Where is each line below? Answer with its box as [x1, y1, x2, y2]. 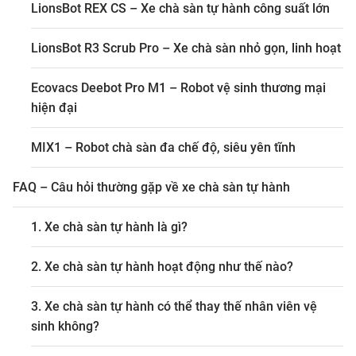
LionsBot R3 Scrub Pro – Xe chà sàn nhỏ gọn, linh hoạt [30, 41, 341, 56]
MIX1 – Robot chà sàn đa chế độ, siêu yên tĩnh [30, 140, 296, 156]
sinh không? [30, 319, 99, 335]
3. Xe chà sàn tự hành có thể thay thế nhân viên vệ [30, 299, 317, 315]
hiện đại [30, 100, 77, 116]
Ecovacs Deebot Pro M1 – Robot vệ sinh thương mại [30, 80, 326, 96]
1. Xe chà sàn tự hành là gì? [30, 219, 188, 235]
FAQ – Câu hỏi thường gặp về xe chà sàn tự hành [13, 180, 290, 195]
